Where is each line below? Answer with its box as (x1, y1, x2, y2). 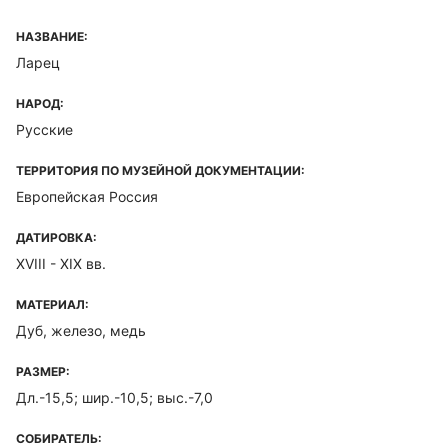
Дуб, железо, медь (16, 322, 146, 339)
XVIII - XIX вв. (16, 255, 106, 272)
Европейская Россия (16, 188, 158, 205)
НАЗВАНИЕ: (16, 29, 88, 44)
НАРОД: (16, 96, 64, 111)
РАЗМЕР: (16, 364, 70, 379)
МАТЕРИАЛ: (16, 297, 89, 312)
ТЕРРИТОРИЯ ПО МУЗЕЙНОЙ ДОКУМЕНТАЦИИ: (16, 163, 305, 178)
